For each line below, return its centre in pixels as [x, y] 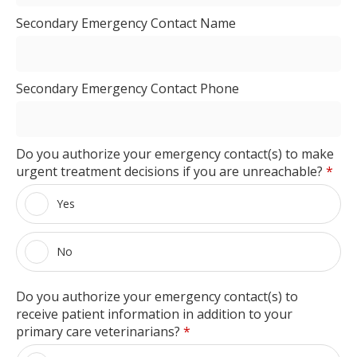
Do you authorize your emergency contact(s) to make [175, 153]
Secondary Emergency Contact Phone [127, 88]
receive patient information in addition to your [154, 314]
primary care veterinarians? [100, 331]
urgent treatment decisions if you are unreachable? [171, 171]
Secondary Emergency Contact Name [126, 23]
